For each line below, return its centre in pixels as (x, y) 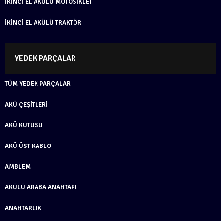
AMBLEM (18, 166)
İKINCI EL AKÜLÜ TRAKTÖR (43, 22)
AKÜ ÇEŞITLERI (26, 104)
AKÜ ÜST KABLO (28, 146)
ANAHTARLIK (23, 208)
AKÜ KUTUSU (24, 125)
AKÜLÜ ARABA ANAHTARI (41, 187)
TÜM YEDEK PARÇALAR (38, 84)
